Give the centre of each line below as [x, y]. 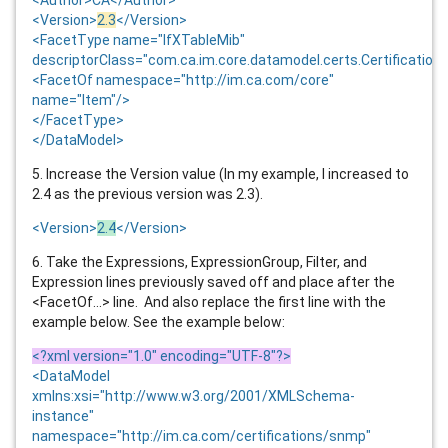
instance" [63, 415]
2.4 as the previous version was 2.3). [147, 193]
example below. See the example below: [158, 321]
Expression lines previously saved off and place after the [213, 281]
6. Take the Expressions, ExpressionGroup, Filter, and [199, 261]
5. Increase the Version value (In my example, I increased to [220, 173]
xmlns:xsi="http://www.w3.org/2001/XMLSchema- [193, 395]
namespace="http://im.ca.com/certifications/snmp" [201, 435]
